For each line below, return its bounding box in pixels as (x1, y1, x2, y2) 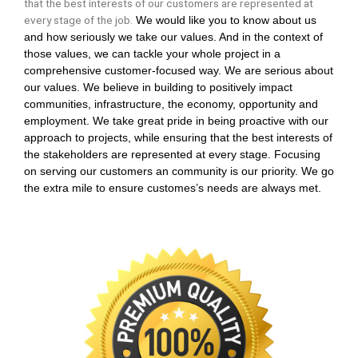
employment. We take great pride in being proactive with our (24, 115, 328, 128)
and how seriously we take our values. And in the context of (24, 31, 323, 44)
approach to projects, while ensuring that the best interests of (24, 132, 332, 145)
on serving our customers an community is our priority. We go (24, 165, 334, 178)
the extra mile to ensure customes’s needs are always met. (24, 182, 321, 195)
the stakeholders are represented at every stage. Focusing (24, 149, 320, 161)
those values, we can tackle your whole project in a (24, 48, 280, 61)
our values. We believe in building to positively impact (24, 82, 292, 94)
